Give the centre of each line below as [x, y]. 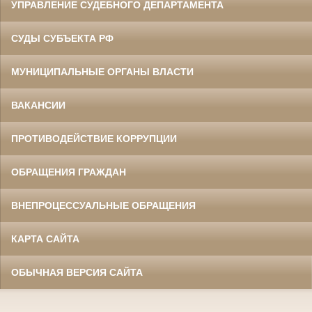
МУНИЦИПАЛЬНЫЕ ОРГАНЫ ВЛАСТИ [102, 72]
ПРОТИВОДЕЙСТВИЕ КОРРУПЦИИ [94, 139]
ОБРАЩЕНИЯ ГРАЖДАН [69, 172]
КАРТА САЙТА [45, 239]
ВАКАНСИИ [38, 105]
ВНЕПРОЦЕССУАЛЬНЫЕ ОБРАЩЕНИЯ [103, 205]
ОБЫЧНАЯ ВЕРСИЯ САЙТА [77, 272]
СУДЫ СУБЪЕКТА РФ [62, 38]
